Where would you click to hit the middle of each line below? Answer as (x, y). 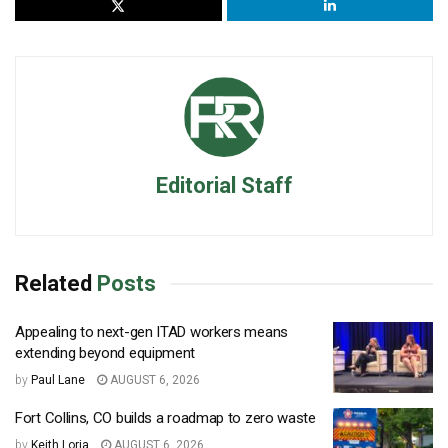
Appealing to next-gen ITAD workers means (151, 331)
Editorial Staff (224, 185)
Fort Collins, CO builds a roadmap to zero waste (165, 418)
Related (53, 283)
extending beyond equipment (105, 352)
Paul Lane (58, 379)
